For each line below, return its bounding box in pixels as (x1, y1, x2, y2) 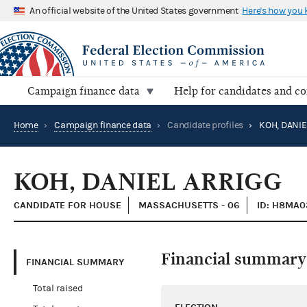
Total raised (32, 283, 83, 295)
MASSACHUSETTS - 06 (138, 199, 240, 212)
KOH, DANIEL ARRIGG (14, 168, 282, 197)
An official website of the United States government (29, 5, 238, 16)
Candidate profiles (167, 120, 243, 132)
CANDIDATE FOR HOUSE (14, 199, 121, 212)
